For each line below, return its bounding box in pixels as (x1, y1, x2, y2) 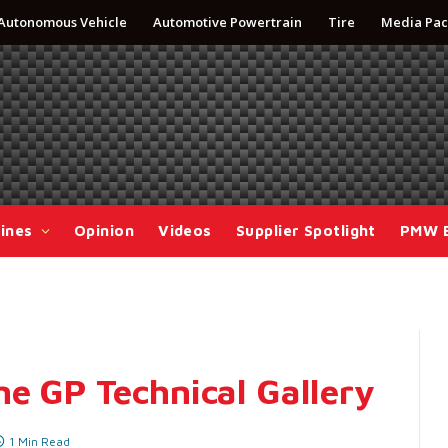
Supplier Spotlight (235, 222, 376, 239)
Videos (158, 222, 212, 239)
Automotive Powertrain (153, 13, 302, 31)
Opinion (73, 222, 135, 239)
